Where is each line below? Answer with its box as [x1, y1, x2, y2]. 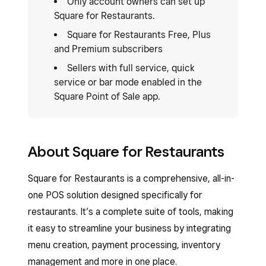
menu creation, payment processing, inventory [28, 239, 220, 251]
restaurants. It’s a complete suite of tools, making [28, 206, 233, 217]
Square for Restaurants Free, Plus [67, 29, 211, 40]
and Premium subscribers [54, 43, 163, 55]
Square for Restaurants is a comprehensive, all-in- [28, 173, 235, 184]
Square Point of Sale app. [54, 91, 160, 102]
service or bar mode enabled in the [54, 77, 202, 88]
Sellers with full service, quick [67, 62, 195, 74]
